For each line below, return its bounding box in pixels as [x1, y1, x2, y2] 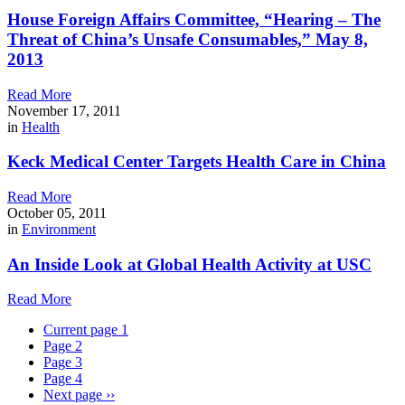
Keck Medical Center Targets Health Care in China [7, 152, 386, 172]
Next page [43, 387, 102, 403]
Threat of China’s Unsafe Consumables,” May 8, [7, 29, 368, 49]
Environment [22, 221, 96, 237]
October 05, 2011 [7, 204, 107, 221]
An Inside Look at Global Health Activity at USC [7, 254, 372, 274]
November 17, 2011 [7, 102, 121, 118]
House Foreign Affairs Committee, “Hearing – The [7, 9, 381, 29]
